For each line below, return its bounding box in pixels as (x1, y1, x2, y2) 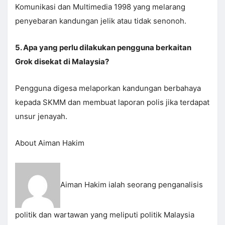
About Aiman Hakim (15, 138, 84, 148)
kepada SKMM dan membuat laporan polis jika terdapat (15, 97, 209, 107)
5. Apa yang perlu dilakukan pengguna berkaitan (15, 43, 191, 53)
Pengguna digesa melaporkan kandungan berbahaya (15, 83, 201, 93)
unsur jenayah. (15, 111, 67, 122)
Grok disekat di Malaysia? (15, 57, 109, 67)
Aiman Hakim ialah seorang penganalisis (60, 180, 203, 190)
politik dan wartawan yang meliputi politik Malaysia (15, 210, 194, 220)
